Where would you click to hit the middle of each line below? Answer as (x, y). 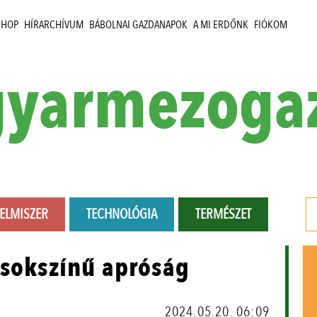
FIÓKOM (271, 25)
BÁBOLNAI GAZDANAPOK (138, 25)
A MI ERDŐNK (221, 25)
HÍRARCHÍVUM (54, 25)
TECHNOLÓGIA (122, 214)
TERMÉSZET (223, 214)
